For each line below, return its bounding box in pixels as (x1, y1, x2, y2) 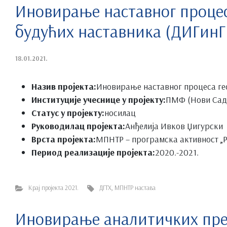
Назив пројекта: (31, 80, 96, 92)
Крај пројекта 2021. (28, 183, 79, 192)
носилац (104, 106, 136, 118)
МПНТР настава (115, 183, 156, 192)
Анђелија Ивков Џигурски (125, 120, 223, 131)
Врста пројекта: (31, 133, 96, 144)
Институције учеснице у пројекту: (31, 93, 166, 105)
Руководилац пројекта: (31, 120, 125, 131)
